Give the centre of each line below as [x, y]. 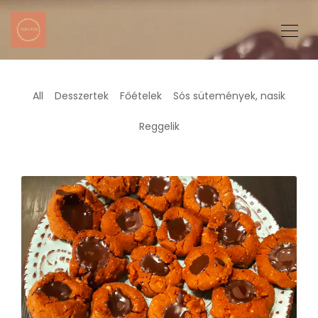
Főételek [141, 96]
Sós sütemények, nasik [229, 96]
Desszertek [82, 96]
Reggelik [159, 126]
